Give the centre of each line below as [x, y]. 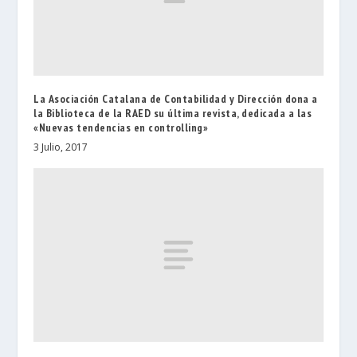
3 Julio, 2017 [61, 147]
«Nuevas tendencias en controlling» [121, 127]
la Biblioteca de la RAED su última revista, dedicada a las [173, 113]
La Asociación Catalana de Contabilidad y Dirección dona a [176, 98]
